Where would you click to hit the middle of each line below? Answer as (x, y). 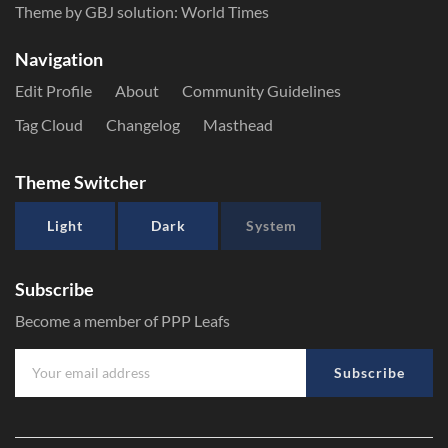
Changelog (143, 124)
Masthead (238, 124)
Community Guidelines (261, 90)
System (271, 225)
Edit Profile (53, 90)
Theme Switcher (80, 182)
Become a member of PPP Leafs (122, 320)
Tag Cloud (49, 124)
